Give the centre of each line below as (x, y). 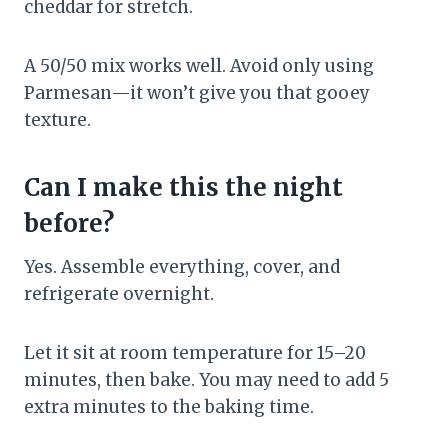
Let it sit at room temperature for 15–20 (195, 353)
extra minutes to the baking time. (169, 407)
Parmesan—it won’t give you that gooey (197, 93)
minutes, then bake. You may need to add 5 (206, 380)
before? (69, 224)
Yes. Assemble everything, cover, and (182, 267)
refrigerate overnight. (119, 294)
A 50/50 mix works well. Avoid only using (199, 66)
